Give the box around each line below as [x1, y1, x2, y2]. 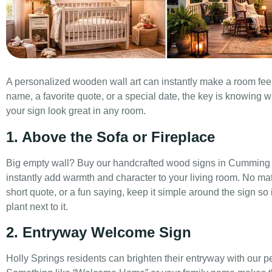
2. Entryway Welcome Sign [6, 224, 191, 241]
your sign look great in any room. [6, 106, 146, 117]
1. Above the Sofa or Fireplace [6, 128, 215, 145]
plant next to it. [6, 201, 68, 212]
